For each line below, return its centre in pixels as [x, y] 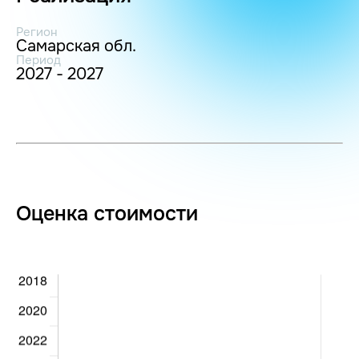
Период [38, 60]
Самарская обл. [76, 46]
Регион [37, 32]
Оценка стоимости [107, 214]
